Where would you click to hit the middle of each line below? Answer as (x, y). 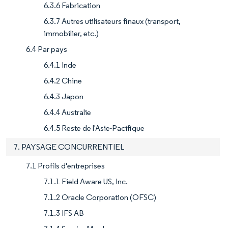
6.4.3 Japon (64, 97)
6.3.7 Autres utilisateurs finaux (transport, (112, 21)
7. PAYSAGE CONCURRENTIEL (69, 147)
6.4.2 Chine (63, 81)
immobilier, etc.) (71, 34)
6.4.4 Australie (67, 112)
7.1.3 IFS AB (64, 213)
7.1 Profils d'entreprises (65, 166)
